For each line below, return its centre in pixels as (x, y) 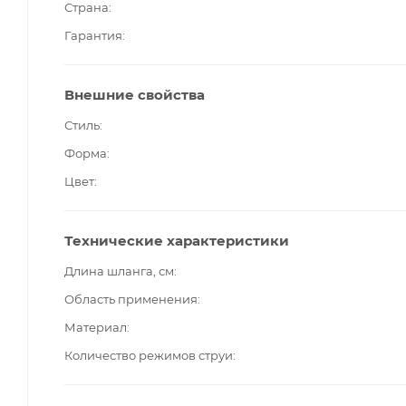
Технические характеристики (177, 240)
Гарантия (93, 35)
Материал (96, 327)
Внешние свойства (135, 94)
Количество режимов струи (149, 355)
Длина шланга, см (119, 271)
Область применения (131, 299)
